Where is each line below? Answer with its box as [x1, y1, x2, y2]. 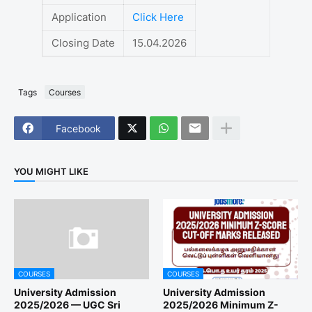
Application [52, 10, 107, 24]
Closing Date [52, 36, 115, 50]
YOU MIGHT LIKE [14, 165, 88, 177]
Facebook [56, 122, 101, 134]
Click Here [132, 10, 184, 24]
